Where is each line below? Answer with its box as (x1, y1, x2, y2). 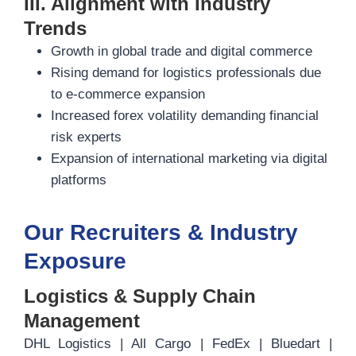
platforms (51, 172, 106, 188)
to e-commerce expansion (51, 87, 205, 102)
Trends (24, 17, 87, 39)
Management (24, 310, 140, 331)
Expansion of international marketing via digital (51, 151, 327, 166)
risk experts (51, 130, 122, 145)
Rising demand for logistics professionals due (51, 65, 321, 80)
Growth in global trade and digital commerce (51, 44, 312, 59)
